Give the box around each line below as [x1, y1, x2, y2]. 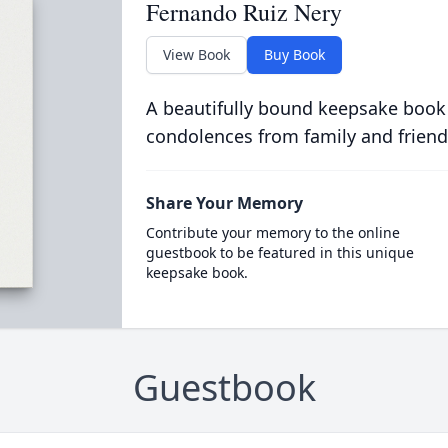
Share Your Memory [145, 192, 303, 214]
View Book [162, 45, 230, 64]
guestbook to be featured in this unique [145, 243, 414, 262]
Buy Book [263, 45, 325, 64]
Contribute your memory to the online [145, 223, 400, 242]
